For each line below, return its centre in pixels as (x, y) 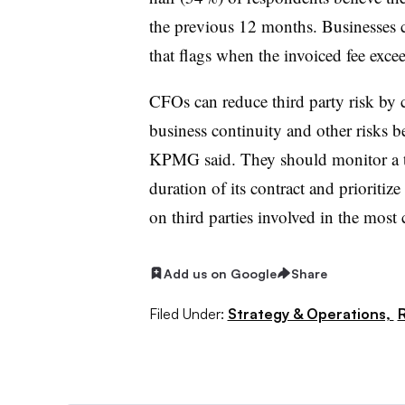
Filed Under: (186, 314)
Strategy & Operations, (311, 314)
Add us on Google (220, 273)
